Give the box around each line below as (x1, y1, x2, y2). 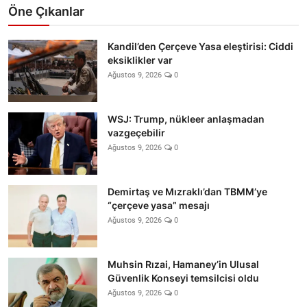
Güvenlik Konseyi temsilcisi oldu (108, 271, 259, 284)
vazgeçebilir (108, 126, 165, 138)
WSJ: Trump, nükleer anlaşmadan (108, 112, 265, 125)
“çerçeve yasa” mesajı (108, 199, 210, 211)
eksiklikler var (108, 53, 173, 66)
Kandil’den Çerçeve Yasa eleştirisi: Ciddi (108, 40, 293, 52)
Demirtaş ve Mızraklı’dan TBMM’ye (108, 185, 267, 197)
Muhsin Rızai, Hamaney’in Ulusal (108, 258, 259, 270)
